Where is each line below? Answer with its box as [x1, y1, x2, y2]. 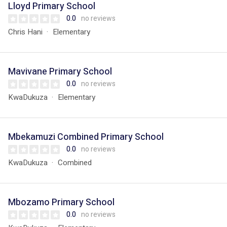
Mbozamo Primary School [8, 196, 115, 209]
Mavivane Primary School [8, 65, 112, 79]
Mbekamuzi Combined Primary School [8, 130, 164, 144]
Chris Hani [8, 26, 43, 37]
